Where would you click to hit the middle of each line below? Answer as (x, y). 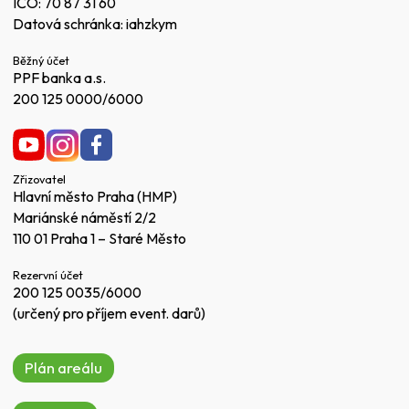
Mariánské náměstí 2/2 (84, 218)
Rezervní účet (48, 275)
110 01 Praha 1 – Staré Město (100, 239)
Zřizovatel (39, 179)
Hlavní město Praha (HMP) (95, 197)
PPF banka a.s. (59, 78)
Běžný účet (41, 61)
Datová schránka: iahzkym (95, 24)
